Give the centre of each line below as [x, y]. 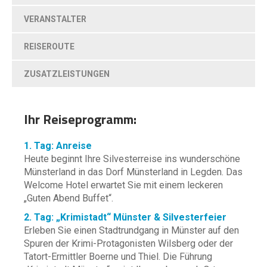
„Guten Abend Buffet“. [69, 198]
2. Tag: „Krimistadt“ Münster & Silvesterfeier [125, 217]
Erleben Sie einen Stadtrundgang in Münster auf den [131, 230]
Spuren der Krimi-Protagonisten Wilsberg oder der [128, 243]
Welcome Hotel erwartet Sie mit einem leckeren [123, 185]
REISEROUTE [49, 46]
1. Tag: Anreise [58, 146]
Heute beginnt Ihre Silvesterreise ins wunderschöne [132, 159]
